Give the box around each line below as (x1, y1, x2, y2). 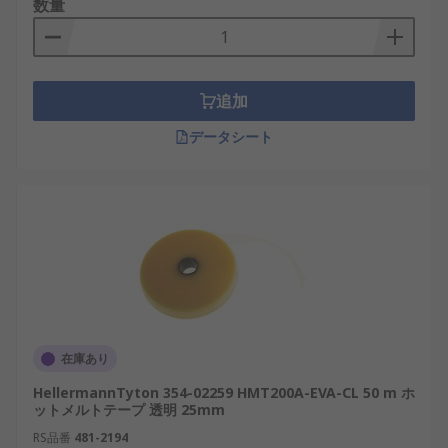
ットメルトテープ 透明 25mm (33, 400, 225, 419)
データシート (189, 127, 273, 146)
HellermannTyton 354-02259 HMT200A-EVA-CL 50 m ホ (33, 383, 415, 402)
